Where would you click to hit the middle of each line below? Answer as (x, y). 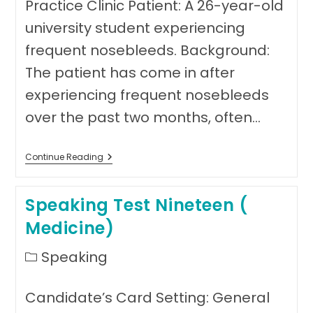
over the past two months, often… (143, 117)
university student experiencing (135, 28)
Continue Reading (64, 157)
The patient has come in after (130, 73)
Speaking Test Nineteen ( (136, 205)
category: (48, 268)
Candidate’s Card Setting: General (147, 298)
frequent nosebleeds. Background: (147, 50)
